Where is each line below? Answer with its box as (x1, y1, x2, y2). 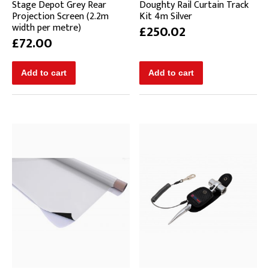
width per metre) (12, 20, 81, 37)
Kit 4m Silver (139, 8, 192, 25)
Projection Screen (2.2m (12, 8, 109, 25)
